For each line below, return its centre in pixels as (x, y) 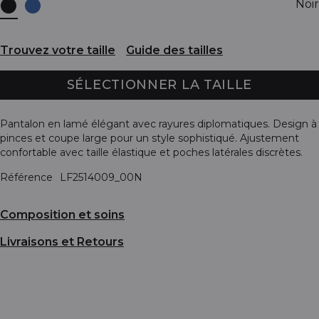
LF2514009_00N (101, 177)
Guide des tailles (174, 51)
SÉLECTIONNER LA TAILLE (159, 84)
